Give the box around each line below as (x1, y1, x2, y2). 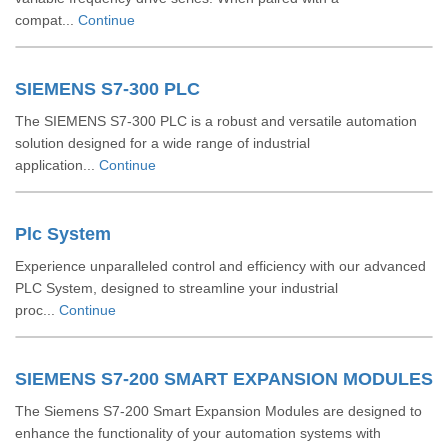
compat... (15, 12, 78, 28)
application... (15, 157, 99, 173)
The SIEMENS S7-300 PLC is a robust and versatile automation (15, 113, 417, 129)
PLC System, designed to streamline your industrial (15, 280, 338, 296)
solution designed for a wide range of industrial (15, 135, 310, 151)
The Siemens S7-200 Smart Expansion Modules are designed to (15, 403, 422, 419)
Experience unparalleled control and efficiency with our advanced (15, 258, 426, 274)
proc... (15, 302, 59, 318)
